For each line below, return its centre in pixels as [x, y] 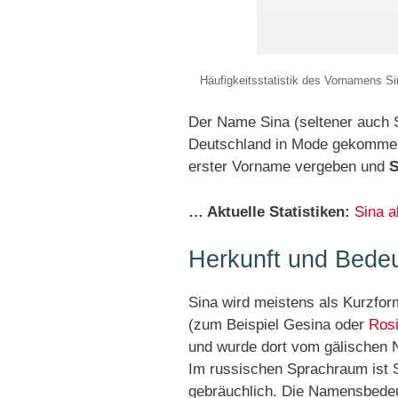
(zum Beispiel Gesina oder [279, 325]
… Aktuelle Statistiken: [269, 211]
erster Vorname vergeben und [289, 167]
